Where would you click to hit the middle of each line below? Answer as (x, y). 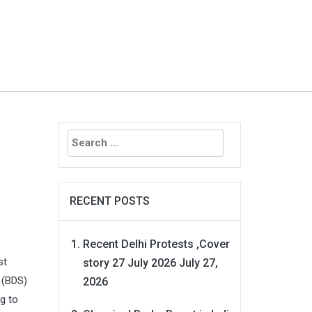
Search (76, 131)
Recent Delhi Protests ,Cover (156, 244)
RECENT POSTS (109, 201)
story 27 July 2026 (129, 263)
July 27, (198, 263)
